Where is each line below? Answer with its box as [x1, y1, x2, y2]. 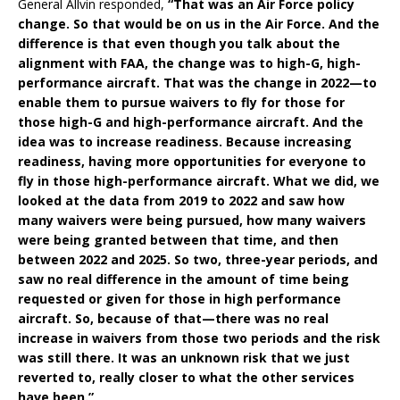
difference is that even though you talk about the [18, 35, 340, 53]
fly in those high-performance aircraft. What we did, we [18, 172, 379, 190]
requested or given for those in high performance [18, 290, 341, 308]
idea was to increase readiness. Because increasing [18, 133, 352, 151]
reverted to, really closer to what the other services [18, 369, 354, 387]
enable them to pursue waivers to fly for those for [18, 94, 345, 112]
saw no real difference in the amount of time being [18, 271, 349, 288]
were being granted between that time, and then [18, 231, 338, 249]
